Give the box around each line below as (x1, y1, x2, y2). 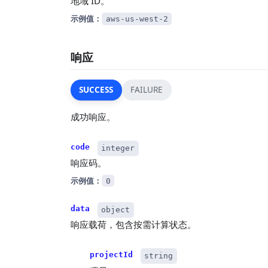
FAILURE (130, 84, 163, 96)
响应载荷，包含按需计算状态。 (71, 218, 196, 230)
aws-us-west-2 (105, 14, 168, 24)
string (144, 251, 173, 261)
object (101, 205, 130, 215)
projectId (90, 249, 133, 259)
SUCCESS (79, 84, 114, 96)
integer (101, 144, 135, 153)
